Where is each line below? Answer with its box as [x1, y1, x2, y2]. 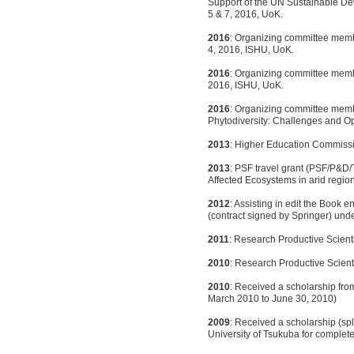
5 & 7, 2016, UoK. [207, 9, 283, 20]
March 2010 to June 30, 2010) [207, 293, 337, 304]
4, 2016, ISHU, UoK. [207, 44, 294, 55]
